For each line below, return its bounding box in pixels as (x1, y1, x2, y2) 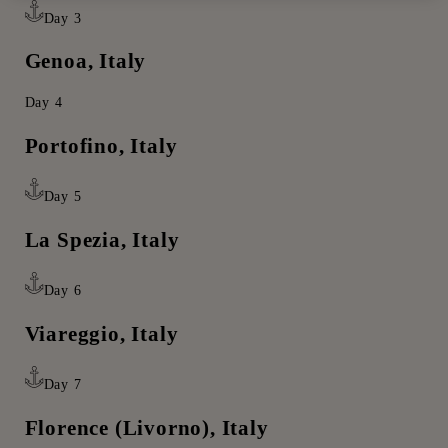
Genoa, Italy (24, 49, 147, 74)
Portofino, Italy (24, 133, 178, 158)
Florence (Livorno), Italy (24, 415, 269, 440)
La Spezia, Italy (24, 227, 180, 252)
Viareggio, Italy (24, 321, 179, 346)
